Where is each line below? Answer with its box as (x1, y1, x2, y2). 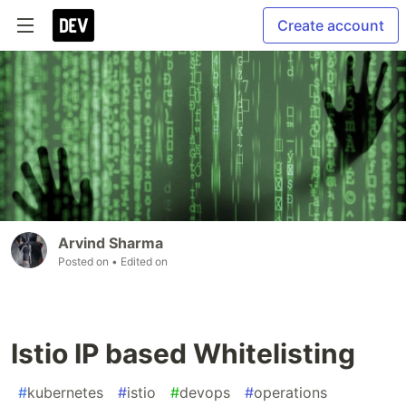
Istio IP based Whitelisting (11, 337, 355, 371)
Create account (277, 16, 384, 34)
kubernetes (27, 383, 103, 402)
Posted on (58, 255, 111, 269)
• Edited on (111, 255, 168, 269)
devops (179, 383, 230, 402)
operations (254, 383, 327, 402)
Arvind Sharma (58, 234, 163, 253)
